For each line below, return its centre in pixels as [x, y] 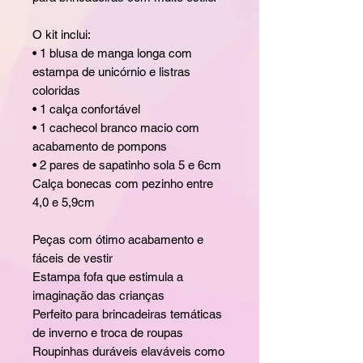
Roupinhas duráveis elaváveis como [128, 351]
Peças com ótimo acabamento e [118, 239]
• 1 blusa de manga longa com [112, 53]
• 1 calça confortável [86, 109]
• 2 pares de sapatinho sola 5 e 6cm [127, 164]
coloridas [56, 90]
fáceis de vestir [73, 258]
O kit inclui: [62, 34]
